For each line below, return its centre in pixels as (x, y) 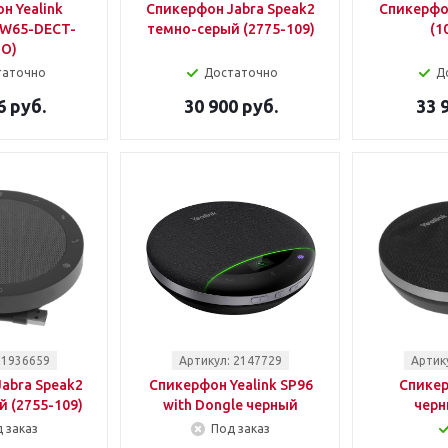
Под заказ (240, 428)
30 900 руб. (230, 106)
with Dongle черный (230, 405)
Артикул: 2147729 (230, 360)
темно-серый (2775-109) (230, 29)
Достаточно (240, 72)
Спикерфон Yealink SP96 (230, 385)
